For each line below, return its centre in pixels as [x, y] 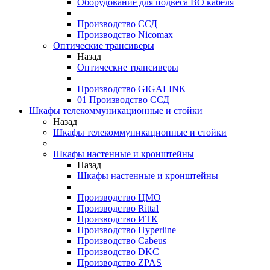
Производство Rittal [118, 208]
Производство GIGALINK [132, 89]
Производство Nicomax [125, 35]
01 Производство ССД [123, 100]
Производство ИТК [118, 219]
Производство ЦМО [119, 197]
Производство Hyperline [127, 230]
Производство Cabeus [122, 241]
